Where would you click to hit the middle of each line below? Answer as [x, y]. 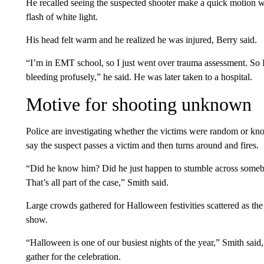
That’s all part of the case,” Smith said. [97, 182]
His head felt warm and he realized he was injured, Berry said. [141, 39]
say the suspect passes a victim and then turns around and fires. [142, 145]
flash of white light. [62, 16]
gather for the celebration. [73, 256]
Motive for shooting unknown [138, 104]
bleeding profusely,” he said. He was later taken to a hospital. [139, 77]
